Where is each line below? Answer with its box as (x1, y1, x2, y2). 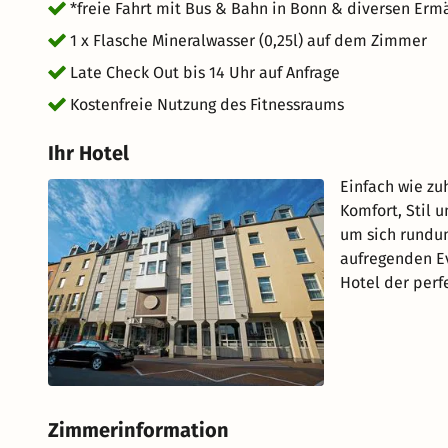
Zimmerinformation (48, 418, 229, 443)
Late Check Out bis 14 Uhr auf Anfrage (70, 63, 340, 82)
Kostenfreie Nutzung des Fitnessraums (70, 95, 344, 114)
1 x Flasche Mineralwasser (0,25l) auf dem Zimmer (70, 31, 427, 50)
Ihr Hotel (48, 141, 129, 165)
